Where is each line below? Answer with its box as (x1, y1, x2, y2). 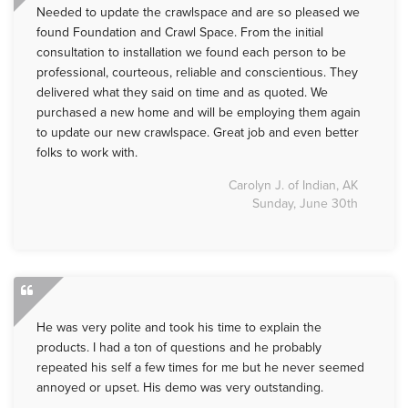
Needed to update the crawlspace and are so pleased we (36, 5, 360, 21)
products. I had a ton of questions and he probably (36, 340, 321, 356)
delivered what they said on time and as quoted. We (36, 85, 328, 101)
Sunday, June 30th (252, 196, 358, 212)
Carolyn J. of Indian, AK (229, 178, 358, 194)
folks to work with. (36, 145, 138, 161)
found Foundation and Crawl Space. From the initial (36, 25, 323, 41)
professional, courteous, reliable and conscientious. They (36, 65, 358, 81)
